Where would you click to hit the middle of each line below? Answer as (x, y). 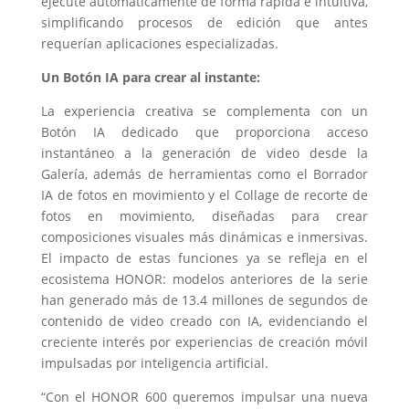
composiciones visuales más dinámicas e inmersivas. (204, 236)
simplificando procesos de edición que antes (204, 22)
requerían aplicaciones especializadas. (159, 43)
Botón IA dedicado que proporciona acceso (204, 131)
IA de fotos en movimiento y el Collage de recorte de (204, 194)
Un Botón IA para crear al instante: (152, 77)
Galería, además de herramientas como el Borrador (204, 173)
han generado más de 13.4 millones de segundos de (204, 299)
